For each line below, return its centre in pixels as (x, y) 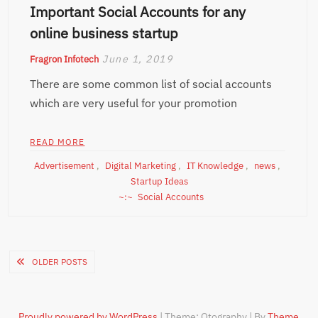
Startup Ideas (159, 181)
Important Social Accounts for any (138, 11)
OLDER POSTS (60, 261)
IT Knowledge (215, 165)
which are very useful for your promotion (134, 103)
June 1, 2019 (138, 59)
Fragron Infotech (65, 59)
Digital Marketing (141, 165)
